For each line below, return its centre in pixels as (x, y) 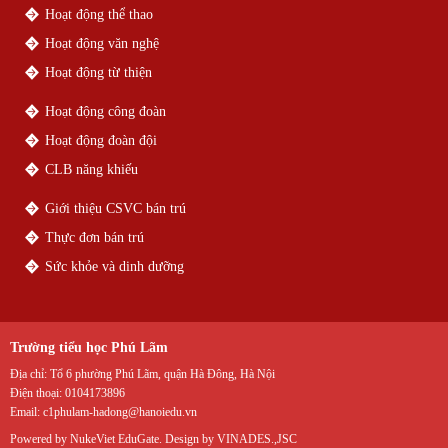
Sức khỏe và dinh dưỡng (114, 266)
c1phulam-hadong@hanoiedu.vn (120, 412)
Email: (26, 412)
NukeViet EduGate (114, 439)
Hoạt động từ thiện (98, 72)
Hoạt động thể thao (99, 14)
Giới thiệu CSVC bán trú (115, 208)
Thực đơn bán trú (94, 237)
